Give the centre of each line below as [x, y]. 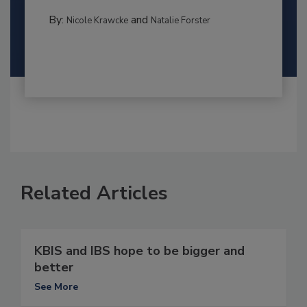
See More [56, 286]
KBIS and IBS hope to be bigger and [139, 250]
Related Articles [94, 193]
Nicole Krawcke [97, 20]
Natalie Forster [180, 20]
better [54, 267]
